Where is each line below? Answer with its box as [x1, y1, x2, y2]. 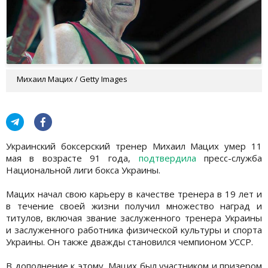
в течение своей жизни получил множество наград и [6, 199, 262, 212]
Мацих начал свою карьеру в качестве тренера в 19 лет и [6, 187, 262, 200]
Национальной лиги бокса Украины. [6, 163, 160, 176]
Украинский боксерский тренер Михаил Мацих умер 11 [6, 139, 262, 152]
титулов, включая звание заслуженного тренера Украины [6, 211, 262, 224]
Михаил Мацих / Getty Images [17, 73, 127, 84]
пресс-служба [196, 151, 263, 164]
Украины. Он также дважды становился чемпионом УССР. [6, 235, 253, 248]
